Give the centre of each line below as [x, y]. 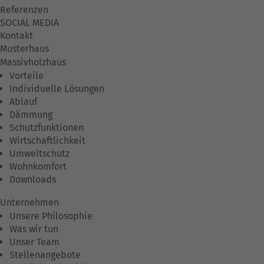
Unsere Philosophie [51, 216]
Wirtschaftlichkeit [47, 141]
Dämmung [31, 115]
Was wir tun [34, 229]
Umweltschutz [39, 154]
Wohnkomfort [38, 167]
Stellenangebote [45, 255]
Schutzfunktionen [47, 128]
